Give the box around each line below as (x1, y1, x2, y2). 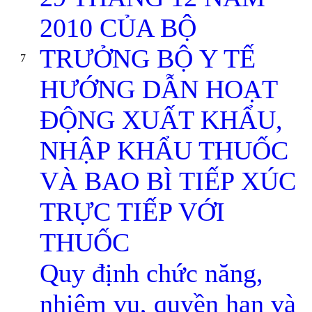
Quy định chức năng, (40, 258, 263, 288)
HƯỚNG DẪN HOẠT (40, 75, 277, 104)
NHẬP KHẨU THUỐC (40, 136, 288, 165)
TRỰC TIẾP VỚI (40, 197, 225, 226)
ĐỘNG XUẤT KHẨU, (40, 105, 283, 134)
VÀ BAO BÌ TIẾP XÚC (40, 166, 296, 196)
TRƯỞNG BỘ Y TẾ (40, 44, 256, 73)
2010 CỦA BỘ (40, 13, 196, 42)
